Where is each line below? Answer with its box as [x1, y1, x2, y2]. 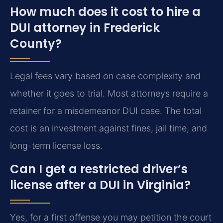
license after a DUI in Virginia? [10, 177, 191, 194]
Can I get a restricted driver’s [10, 161, 188, 178]
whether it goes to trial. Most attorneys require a [10, 88, 208, 99]
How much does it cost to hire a [10, 3, 201, 20]
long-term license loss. [10, 140, 103, 151]
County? [10, 35, 62, 52]
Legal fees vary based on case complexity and [10, 71, 201, 82]
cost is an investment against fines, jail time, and [10, 123, 207, 134]
